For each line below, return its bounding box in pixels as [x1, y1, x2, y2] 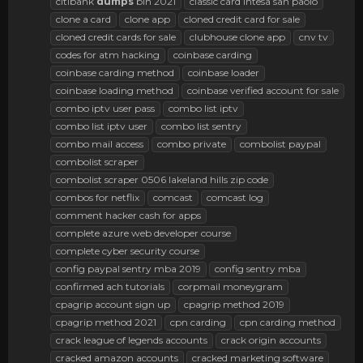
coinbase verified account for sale [187, 84, 339, 97]
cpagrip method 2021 [56, 316, 156, 329]
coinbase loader [188, 66, 259, 79]
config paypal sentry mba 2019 [56, 263, 201, 275]
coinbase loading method [56, 84, 173, 97]
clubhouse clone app [190, 31, 285, 44]
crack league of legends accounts [56, 334, 207, 347]
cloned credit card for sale [184, 13, 300, 26]
